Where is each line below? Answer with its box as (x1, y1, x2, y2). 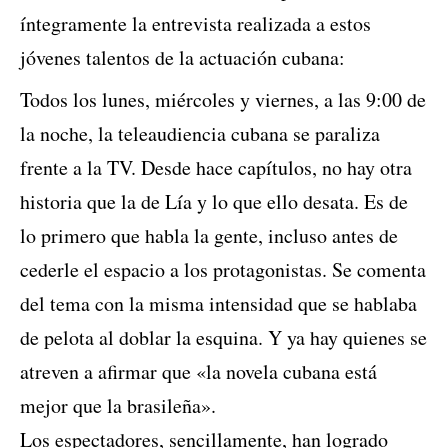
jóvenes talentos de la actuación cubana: (20, 44, 345, 72)
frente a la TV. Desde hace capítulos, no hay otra (20, 154, 412, 182)
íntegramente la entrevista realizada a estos (20, 10, 371, 38)
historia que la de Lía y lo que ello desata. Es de (20, 188, 408, 216)
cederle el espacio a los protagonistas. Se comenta (20, 256, 426, 284)
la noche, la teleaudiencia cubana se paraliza (20, 120, 380, 148)
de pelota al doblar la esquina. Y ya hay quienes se (20, 324, 427, 352)
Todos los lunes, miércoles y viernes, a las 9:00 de (20, 86, 426, 114)
